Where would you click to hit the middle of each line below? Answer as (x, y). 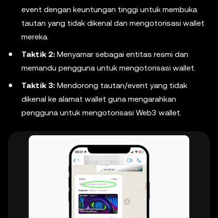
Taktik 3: (38, 85)
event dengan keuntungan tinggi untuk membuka (109, 9)
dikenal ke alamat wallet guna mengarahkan (99, 99)
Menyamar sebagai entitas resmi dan (122, 54)
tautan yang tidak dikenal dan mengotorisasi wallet (113, 23)
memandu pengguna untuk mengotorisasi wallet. (109, 68)
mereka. (35, 37)
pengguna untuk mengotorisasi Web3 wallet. (101, 113)
